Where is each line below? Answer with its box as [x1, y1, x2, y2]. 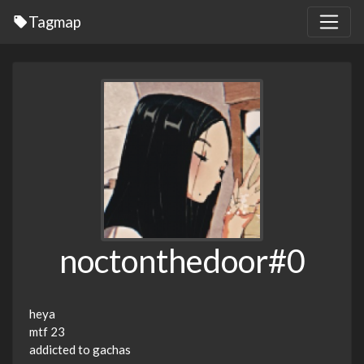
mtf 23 [29, 324, 65, 340]
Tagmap [28, 12, 81, 32]
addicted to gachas [29, 342, 131, 357]
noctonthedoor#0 [58, 241, 305, 281]
